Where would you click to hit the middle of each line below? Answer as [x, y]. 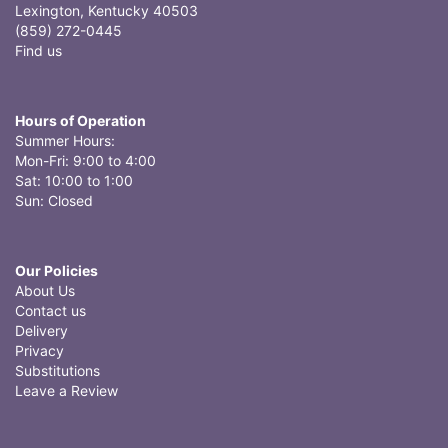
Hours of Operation [80, 120]
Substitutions [57, 370]
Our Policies [56, 270]
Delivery [41, 330]
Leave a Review [66, 390]
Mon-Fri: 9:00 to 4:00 [85, 160]
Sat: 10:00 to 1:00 [74, 180]
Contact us [50, 310]
